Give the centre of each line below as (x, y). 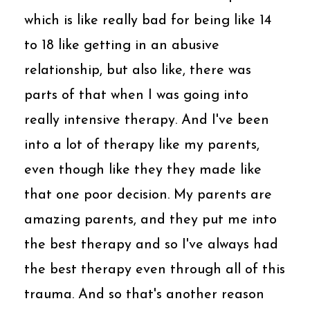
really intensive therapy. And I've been (147, 120)
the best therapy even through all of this (155, 270)
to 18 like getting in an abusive (122, 45)
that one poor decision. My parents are (148, 195)
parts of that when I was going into (136, 95)
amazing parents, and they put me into (151, 220)
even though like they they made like (143, 170)
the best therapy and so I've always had (151, 245)
